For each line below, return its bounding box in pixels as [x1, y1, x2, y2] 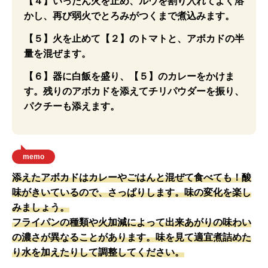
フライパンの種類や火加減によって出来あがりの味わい [12, 217, 251, 227]
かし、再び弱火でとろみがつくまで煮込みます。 [24, 11, 234, 21]
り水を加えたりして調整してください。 [12, 247, 184, 257]
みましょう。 [12, 202, 69, 212]
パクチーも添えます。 [24, 101, 120, 111]
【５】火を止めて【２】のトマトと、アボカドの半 [24, 33, 244, 44]
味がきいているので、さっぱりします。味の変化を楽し [12, 187, 251, 197]
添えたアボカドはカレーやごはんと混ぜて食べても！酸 [12, 172, 251, 182]
